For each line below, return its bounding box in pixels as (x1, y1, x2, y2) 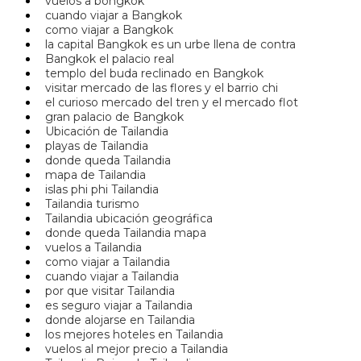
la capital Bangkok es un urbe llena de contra (39, 37, 296, 52)
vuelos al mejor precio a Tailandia (39, 342, 228, 357)
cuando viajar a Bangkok (39, 8, 182, 23)
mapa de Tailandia (39, 168, 146, 183)
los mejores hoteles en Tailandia (39, 327, 223, 342)
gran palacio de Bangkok (39, 110, 184, 125)
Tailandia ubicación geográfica (39, 211, 213, 226)
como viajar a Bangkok (39, 23, 173, 38)
